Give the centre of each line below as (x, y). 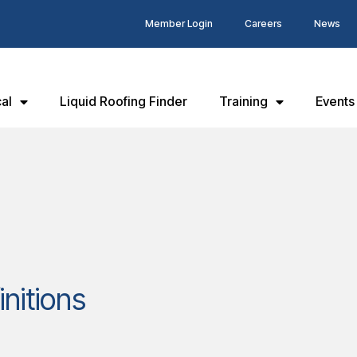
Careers (263, 24)
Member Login (178, 24)
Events (335, 101)
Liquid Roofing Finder (124, 101)
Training (243, 101)
